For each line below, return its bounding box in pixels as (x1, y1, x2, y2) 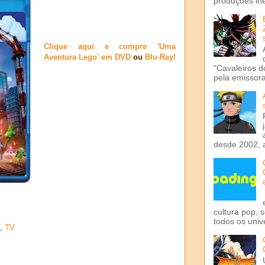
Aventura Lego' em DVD (44, 52, 131, 62)
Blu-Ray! (145, 52, 176, 62)
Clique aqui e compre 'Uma (44, 41, 176, 51)
